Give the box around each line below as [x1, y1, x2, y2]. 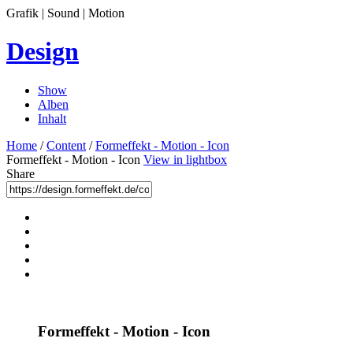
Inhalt [38, 111, 66, 125]
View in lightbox [143, 152, 227, 166]
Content [46, 138, 86, 152]
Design [6, 37, 79, 66]
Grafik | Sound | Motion [6, 6, 124, 20]
